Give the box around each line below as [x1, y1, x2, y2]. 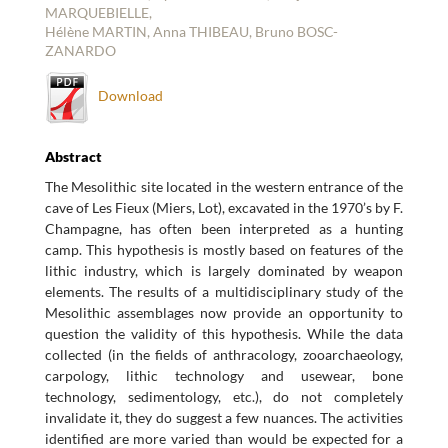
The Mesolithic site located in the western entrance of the [44, 177, 404, 195]
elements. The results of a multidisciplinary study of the [44, 282, 404, 300]
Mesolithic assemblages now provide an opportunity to [44, 303, 404, 321]
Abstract [44, 147, 102, 165]
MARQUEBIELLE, [44, 4, 152, 21]
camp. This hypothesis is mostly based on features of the [44, 240, 404, 258]
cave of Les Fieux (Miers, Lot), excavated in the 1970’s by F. [44, 198, 404, 216]
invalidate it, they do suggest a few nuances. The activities [44, 408, 404, 426]
